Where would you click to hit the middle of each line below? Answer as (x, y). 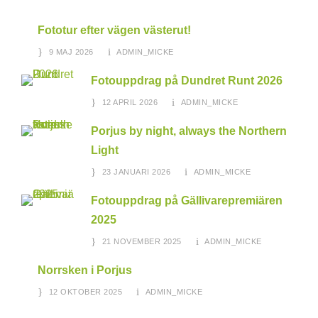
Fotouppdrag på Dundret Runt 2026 (187, 81)
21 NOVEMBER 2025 (142, 242)
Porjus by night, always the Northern (189, 131)
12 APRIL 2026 (130, 103)
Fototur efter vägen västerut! (114, 31)
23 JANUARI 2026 (136, 172)
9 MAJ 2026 (71, 52)
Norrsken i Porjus (85, 270)
